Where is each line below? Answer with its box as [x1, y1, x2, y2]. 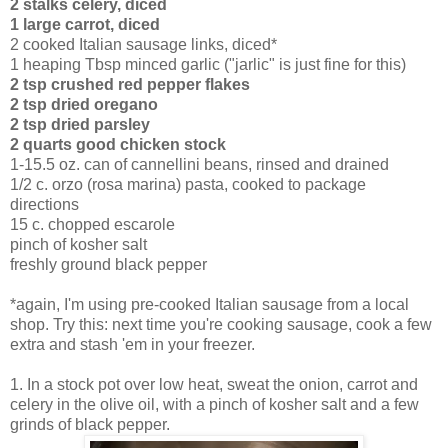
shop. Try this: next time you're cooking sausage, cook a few [10, 315, 432, 333]
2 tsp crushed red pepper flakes [10, 75, 250, 93]
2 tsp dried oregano [10, 95, 158, 113]
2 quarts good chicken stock [10, 135, 226, 153]
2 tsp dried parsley [10, 115, 150, 133]
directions [10, 195, 79, 213]
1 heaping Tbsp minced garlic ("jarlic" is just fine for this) [10, 55, 406, 73]
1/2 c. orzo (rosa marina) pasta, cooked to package [10, 175, 366, 193]
